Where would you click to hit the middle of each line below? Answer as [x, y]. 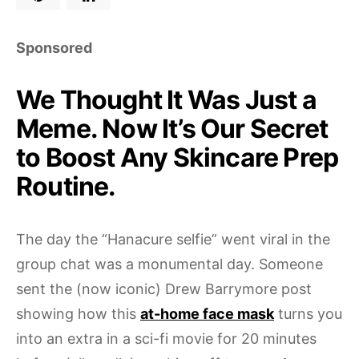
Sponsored [54, 48]
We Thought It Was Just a [166, 100]
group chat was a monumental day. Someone [169, 264]
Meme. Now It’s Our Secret [172, 129]
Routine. [66, 186]
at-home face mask [207, 314]
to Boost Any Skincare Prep [177, 157]
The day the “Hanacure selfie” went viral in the [173, 239]
